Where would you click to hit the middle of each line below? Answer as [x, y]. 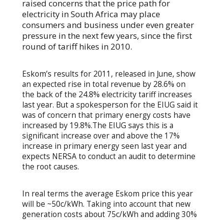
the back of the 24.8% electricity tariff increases [107, 94]
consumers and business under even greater [108, 25]
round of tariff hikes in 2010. [77, 46]
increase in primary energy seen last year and [104, 146]
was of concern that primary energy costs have [106, 115]
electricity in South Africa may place [91, 14]
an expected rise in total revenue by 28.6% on [104, 84]
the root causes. [50, 166]
